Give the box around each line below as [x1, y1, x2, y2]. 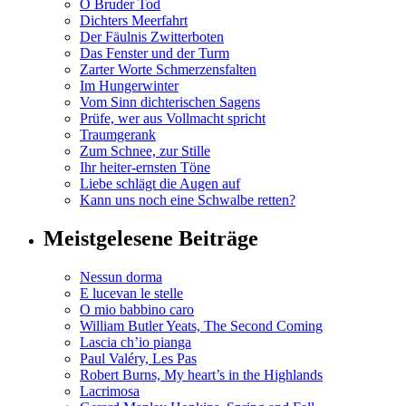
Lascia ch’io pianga [80, 333, 191, 350]
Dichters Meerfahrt [80, 13, 188, 29]
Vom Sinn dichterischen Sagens [80, 94, 260, 111]
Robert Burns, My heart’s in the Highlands [80, 366, 323, 382]
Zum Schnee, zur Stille [80, 143, 210, 159]
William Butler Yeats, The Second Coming [80, 317, 323, 333]
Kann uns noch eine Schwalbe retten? [80, 192, 295, 208]
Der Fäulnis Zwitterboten [80, 29, 224, 45]
